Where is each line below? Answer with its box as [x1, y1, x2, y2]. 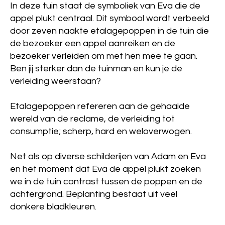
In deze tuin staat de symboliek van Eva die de [10, 1, 200, 11]
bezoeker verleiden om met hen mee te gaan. [10, 51, 197, 61]
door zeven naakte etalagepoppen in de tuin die [10, 26, 209, 36]
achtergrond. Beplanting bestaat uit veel [10, 189, 177, 199]
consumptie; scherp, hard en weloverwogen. [10, 127, 192, 136]
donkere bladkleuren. [10, 202, 96, 211]
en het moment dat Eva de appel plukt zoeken [10, 164, 201, 174]
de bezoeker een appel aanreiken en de [10, 39, 175, 48]
